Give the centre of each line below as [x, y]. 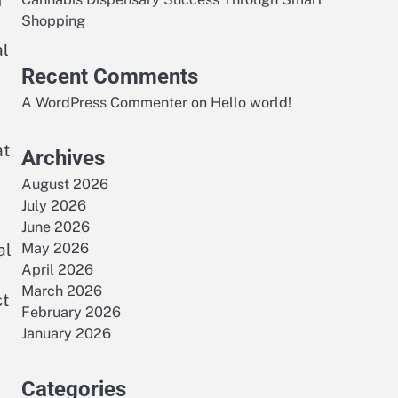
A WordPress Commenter [104, 103]
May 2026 [55, 248]
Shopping [53, 21]
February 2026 [71, 312]
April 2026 [57, 270]
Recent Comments [110, 76]
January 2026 [66, 334]
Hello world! [251, 103]
